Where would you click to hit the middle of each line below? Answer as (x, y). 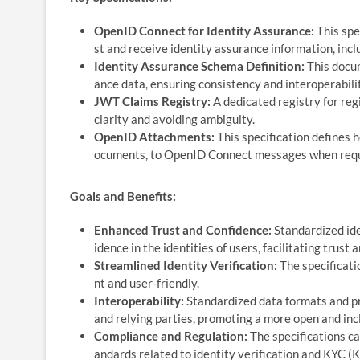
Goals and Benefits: (123, 196)
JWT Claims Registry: (152, 101)
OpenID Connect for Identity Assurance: (204, 30)
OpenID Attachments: (154, 136)
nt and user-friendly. (147, 282)
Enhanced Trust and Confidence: (183, 229)
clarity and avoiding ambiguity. (174, 119)
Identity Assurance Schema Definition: (199, 65)
